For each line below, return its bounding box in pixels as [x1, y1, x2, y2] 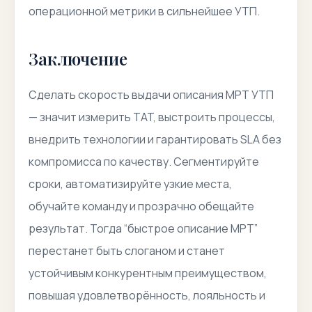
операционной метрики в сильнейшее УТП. [29, 3, 260, 19]
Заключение [29, 47, 127, 70]
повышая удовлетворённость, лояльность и [29, 288, 265, 303]
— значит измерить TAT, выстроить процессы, [29, 109, 275, 125]
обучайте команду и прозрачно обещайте [29, 198, 254, 214]
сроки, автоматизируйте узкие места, [29, 176, 232, 192]
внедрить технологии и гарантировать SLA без [29, 132, 281, 147]
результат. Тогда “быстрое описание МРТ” [29, 221, 258, 236]
